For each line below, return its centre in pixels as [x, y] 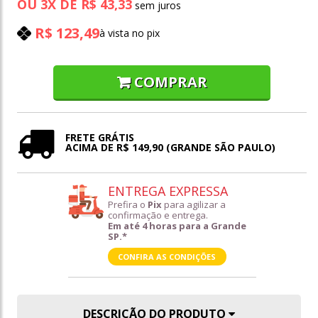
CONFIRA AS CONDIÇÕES [167, 257]
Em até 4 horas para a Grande [177, 226]
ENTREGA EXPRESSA [168, 191]
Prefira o [127, 205]
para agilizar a [193, 205]
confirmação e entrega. [158, 215]
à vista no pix [130, 33]
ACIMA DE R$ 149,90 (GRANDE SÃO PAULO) [170, 148]
